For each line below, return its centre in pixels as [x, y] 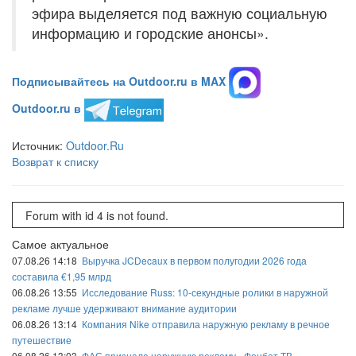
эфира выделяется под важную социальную [180, 13]
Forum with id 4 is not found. [97, 215]
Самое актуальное [60, 244]
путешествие [42, 340]
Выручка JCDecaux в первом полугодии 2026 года [194, 261]
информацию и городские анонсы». [150, 33]
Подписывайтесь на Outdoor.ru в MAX [119, 81]
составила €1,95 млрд [62, 277]
